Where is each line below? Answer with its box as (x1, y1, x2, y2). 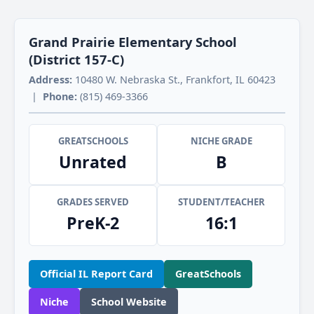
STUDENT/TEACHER (177, 196, 265, 209)
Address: (29, 73, 72, 87)
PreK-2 (67, 212, 119, 235)
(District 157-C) (29, 50, 124, 69)
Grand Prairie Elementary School (29, 33, 237, 51)
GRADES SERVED (57, 196, 129, 209)
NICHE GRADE (190, 135, 252, 148)
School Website (91, 295, 167, 309)
